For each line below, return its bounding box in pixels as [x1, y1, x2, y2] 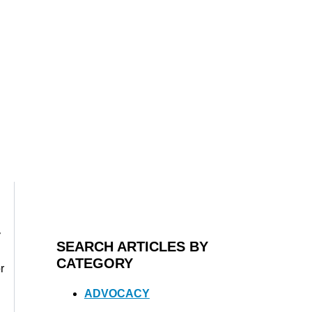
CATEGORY [56, 255, 133, 271]
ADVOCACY [84, 287, 150, 299]
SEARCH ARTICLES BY [56, 238, 208, 254]
